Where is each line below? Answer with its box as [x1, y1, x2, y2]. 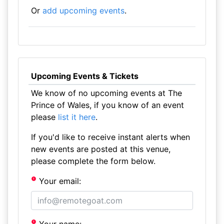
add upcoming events [42, 5, 124, 15]
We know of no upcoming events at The [30, 88, 182, 98]
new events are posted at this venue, [30, 144, 170, 154]
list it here [57, 112, 95, 122]
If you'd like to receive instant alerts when [30, 132, 190, 142]
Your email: [36, 176, 81, 186]
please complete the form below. [30, 156, 155, 166]
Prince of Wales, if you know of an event [30, 100, 184, 110]
